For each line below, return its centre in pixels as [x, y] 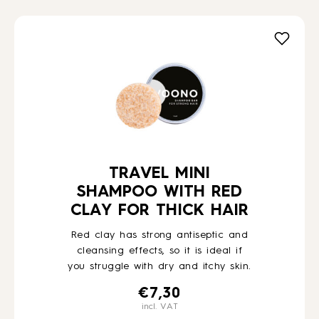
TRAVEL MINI [159, 174]
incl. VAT [159, 307]
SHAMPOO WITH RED [159, 192]
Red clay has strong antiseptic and [159, 235]
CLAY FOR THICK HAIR [159, 211]
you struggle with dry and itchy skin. [159, 266]
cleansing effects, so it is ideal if [159, 251]
